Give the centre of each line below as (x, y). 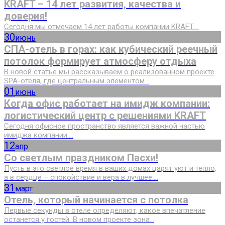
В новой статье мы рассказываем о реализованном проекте (109, 72)
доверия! (26, 16)
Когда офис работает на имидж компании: (107, 104)
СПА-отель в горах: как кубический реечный (111, 49)
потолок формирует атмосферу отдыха (100, 62)
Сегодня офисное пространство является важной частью (104, 126)
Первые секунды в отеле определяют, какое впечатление (105, 211)
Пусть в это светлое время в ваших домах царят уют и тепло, (110, 168)
